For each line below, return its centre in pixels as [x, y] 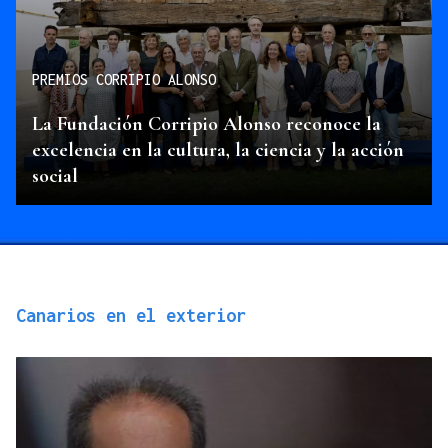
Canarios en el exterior [131, 315]
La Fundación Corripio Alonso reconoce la [206, 123]
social [55, 175]
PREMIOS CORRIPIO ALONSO [124, 80]
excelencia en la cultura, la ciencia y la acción [218, 149]
